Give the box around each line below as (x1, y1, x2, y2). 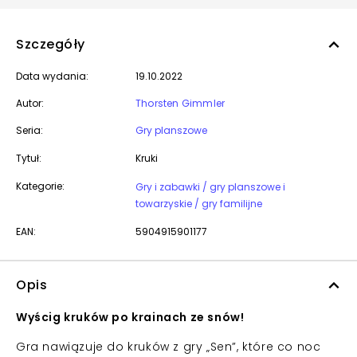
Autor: (16, 96, 44, 110)
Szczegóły (16, 35, 85, 53)
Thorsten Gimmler (135, 96, 226, 110)
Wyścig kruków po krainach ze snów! (16, 309, 245, 325)
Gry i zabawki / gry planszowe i (135, 180, 285, 194)
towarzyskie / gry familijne (202, 197, 262, 210)
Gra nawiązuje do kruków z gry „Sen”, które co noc (16, 339, 321, 355)
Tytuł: (16, 151, 41, 165)
